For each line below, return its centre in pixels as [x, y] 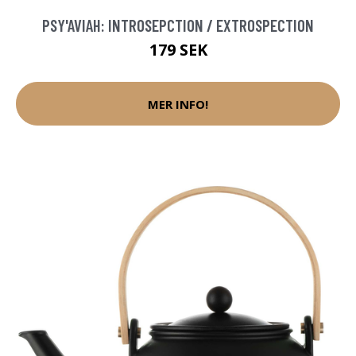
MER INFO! [178, 104]
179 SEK [178, 50]
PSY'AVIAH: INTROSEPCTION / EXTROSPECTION [178, 25]
